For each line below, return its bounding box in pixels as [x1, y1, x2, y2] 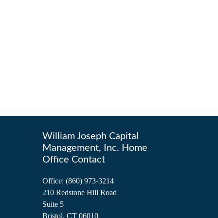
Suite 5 [42, 200, 64, 208]
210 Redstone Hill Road [42, 188, 117, 197]
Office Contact [42, 154, 105, 164]
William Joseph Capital [42, 131, 139, 141]
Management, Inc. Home [42, 143, 147, 153]
